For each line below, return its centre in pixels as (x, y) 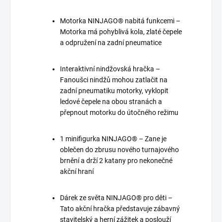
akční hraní (77, 172)
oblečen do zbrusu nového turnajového (119, 150)
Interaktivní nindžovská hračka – (110, 69)
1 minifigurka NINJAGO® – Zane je (113, 139)
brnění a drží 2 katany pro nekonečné (116, 161)
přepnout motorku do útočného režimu (119, 113)
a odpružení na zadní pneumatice (111, 43)
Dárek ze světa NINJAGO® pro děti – (116, 198)
